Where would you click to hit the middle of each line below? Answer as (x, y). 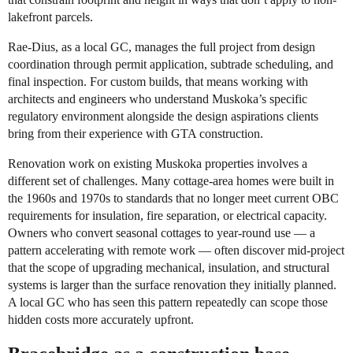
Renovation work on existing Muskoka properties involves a (158, 163)
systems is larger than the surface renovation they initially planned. (172, 284)
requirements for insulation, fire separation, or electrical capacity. (167, 215)
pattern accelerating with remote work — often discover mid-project (176, 250)
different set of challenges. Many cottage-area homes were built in (171, 180)
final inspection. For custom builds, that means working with (158, 81)
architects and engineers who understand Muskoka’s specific (158, 98)
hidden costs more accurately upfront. (101, 319)
